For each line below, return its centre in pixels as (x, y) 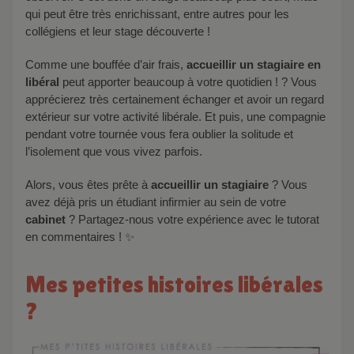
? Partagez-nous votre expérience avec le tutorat (194, 219)
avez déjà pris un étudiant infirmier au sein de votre (156, 201)
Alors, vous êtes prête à (92, 184)
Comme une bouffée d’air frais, (109, 64)
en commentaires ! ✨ (80, 236)
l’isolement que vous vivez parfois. (115, 151)
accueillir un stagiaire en (252, 64)
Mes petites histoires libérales (36, 284)
